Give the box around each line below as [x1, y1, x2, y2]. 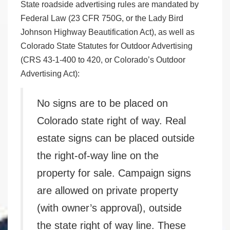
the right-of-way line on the [37, 150, 159, 162]
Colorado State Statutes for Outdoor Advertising [21, 42, 193, 51]
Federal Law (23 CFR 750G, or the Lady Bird [21, 14, 183, 23]
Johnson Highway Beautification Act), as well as [21, 28, 195, 37]
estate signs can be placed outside [37, 132, 195, 144]
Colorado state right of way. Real [37, 115, 186, 127]
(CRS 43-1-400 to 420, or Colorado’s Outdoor [21, 55, 185, 65]
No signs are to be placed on [37, 98, 168, 109]
